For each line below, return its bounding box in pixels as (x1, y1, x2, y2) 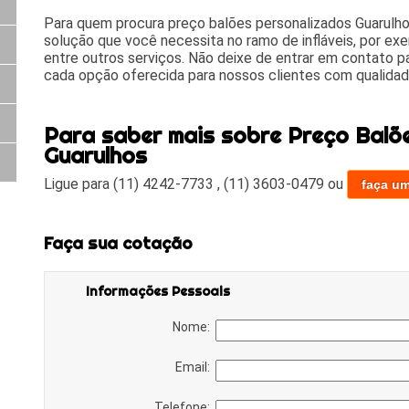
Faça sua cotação (43, 232, 193, 254)
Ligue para (43, 175, 113, 194)
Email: (174, 359, 215, 374)
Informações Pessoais (85, 282, 230, 299)
